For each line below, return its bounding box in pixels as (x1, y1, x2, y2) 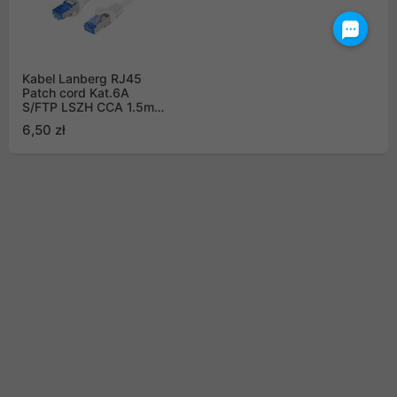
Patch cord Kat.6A (22, 85, 129, 101)
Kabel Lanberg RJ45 (22, 71, 142, 87)
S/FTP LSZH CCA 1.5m (22, 99, 154, 115)
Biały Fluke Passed (22, 113, 132, 129)
